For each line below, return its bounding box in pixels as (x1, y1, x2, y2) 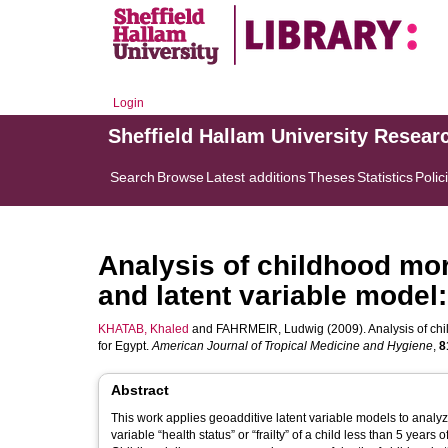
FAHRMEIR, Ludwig (216, 322, 324, 336)
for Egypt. (98, 339, 152, 353)
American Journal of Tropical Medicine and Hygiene (152, 339, 433, 353)
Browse (157, 169, 204, 185)
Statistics (357, 169, 413, 185)
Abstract (111, 382, 169, 398)
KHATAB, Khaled (98, 322, 189, 336)
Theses (308, 169, 355, 185)
